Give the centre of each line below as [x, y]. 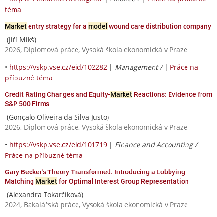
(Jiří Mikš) [21, 39]
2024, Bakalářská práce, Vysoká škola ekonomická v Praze [96, 204]
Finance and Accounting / [157, 144]
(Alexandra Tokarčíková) [44, 194]
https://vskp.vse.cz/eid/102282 [58, 67]
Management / [139, 67]
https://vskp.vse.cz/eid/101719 [58, 144]
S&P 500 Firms [27, 103]
